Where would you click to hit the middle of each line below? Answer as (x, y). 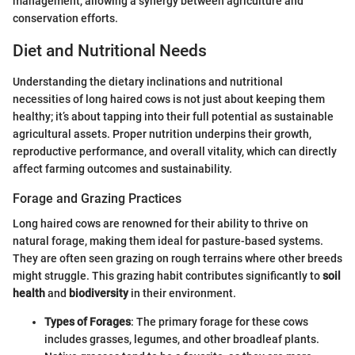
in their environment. (182, 293)
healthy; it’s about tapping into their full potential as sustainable (173, 116)
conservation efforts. (65, 19)
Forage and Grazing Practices (97, 198)
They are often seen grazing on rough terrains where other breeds (177, 258)
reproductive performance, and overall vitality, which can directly (175, 151)
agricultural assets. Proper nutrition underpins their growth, (162, 134)
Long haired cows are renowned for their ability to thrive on (160, 223)
